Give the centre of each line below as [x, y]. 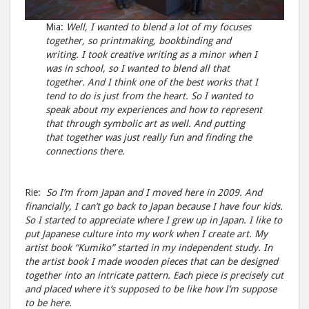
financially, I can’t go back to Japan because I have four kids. [154, 207]
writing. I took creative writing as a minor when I [152, 55]
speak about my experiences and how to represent [154, 110]
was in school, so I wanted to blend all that [138, 69]
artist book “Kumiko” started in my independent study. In [149, 248]
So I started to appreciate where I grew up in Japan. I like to [153, 220]
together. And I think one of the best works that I [152, 82]
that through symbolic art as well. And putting [146, 124]
